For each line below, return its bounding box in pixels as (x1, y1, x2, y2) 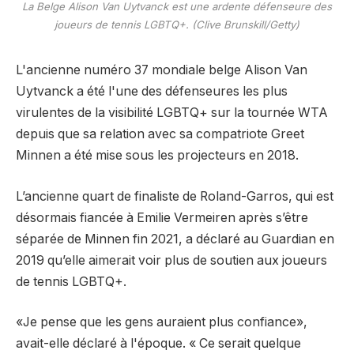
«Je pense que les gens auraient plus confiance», (16, 314, 307, 330)
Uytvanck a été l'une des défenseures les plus (16, 84, 288, 100)
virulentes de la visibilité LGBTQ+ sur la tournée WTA (16, 105, 328, 121)
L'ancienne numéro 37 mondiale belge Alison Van (16, 62, 307, 78)
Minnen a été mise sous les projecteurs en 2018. (16, 148, 299, 164)
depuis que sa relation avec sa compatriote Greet (16, 126, 304, 142)
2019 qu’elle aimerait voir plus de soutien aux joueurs (16, 252, 327, 268)
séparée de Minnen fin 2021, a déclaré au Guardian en (16, 231, 334, 247)
